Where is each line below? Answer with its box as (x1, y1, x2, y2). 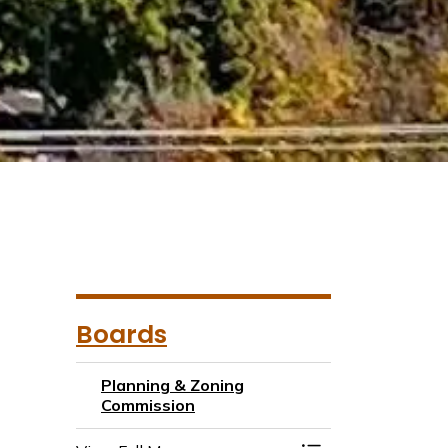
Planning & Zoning (101, 375, 244, 395)
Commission (101, 395, 195, 415)
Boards (76, 317, 167, 352)
